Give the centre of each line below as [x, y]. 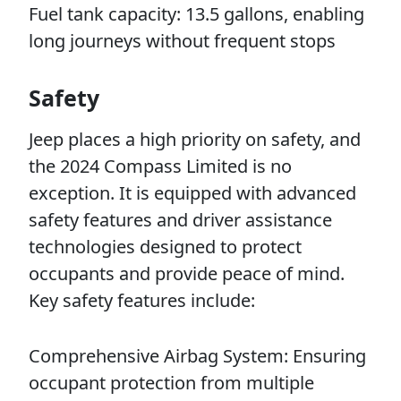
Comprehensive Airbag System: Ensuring [197, 356]
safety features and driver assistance [180, 220]
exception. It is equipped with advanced [192, 193]
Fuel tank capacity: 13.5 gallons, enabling [196, 14]
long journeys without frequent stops [182, 41]
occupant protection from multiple [171, 383]
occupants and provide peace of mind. [187, 273]
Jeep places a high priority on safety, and [195, 139]
